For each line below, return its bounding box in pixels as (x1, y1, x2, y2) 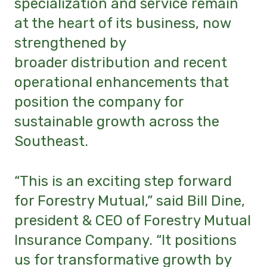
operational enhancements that (14, 74, 229, 91)
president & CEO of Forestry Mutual (14, 212, 251, 229)
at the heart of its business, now (14, 15, 231, 32)
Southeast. (14, 133, 88, 150)
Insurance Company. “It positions (14, 231, 237, 249)
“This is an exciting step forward (14, 172, 232, 190)
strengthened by (14, 35, 126, 52)
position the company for (14, 94, 184, 111)
